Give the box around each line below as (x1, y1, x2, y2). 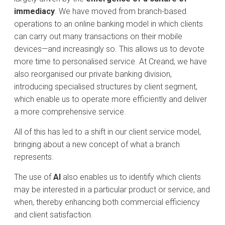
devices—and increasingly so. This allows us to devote (14, 44, 204, 54)
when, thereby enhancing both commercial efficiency (14, 197, 200, 207)
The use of (14, 172, 53, 182)
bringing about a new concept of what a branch (14, 140, 180, 149)
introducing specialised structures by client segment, (14, 82, 197, 91)
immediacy (14, 7, 55, 16)
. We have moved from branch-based (55, 7, 186, 16)
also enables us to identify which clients (61, 172, 201, 182)
